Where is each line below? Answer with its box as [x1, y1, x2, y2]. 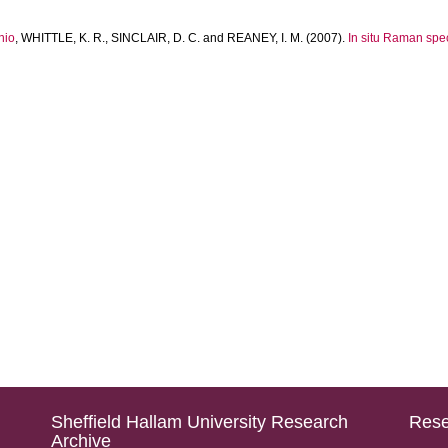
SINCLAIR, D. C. [111, 31, 201, 45]
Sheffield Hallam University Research [50, 412, 348, 432]
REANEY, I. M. [227, 31, 304, 45]
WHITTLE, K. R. [21, 31, 106, 45]
